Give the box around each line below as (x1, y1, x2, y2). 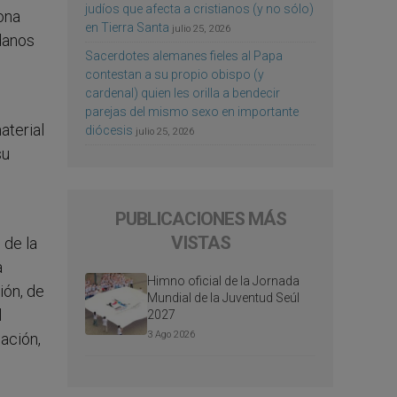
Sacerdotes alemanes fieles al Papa (85, 48, 283, 63)
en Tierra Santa (85, 19, 169, 35)
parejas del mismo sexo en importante (85, 104, 299, 119)
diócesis (85, 122, 133, 137)
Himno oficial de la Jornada (147, 273, 300, 288)
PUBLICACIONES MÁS (114, 207, 286, 230)
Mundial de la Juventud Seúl (147, 290, 300, 305)
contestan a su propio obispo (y (85, 66, 264, 82)
